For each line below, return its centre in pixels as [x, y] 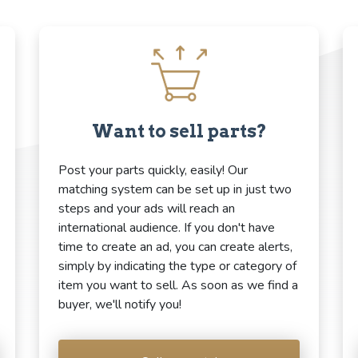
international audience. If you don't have [167, 227]
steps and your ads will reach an [147, 208]
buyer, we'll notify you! [120, 304]
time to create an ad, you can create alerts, [175, 247]
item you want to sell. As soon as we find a [178, 285]
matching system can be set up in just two [175, 189]
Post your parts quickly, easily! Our [153, 170]
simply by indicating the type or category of [177, 266]
